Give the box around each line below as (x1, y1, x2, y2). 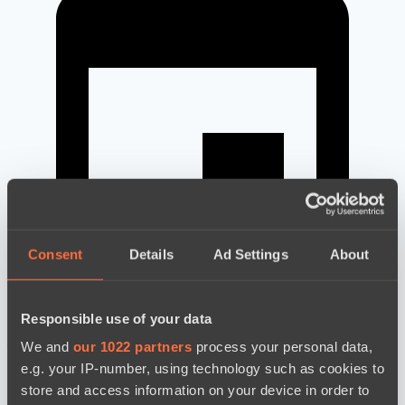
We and (21, 338, 73, 354)
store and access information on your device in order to (21, 381, 370, 398)
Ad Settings (212, 246, 288, 262)
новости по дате (7, 332, 107, 348)
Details (129, 246, 174, 262)
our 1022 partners (72, 338, 192, 354)
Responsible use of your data (21, 310, 212, 326)
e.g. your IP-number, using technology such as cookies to (21, 360, 384, 376)
